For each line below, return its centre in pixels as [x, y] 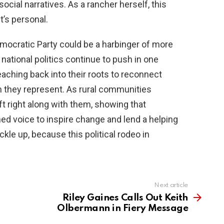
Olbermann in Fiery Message [122, 208]
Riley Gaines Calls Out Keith [125, 198]
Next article [171, 185]
